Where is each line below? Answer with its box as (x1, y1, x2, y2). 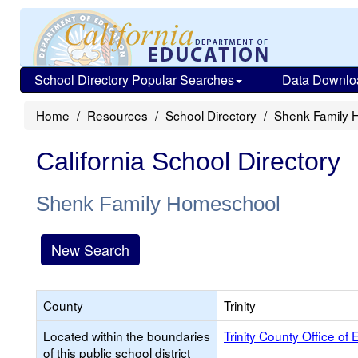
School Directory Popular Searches (34, 70, 234, 89)
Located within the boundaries (43, 327, 210, 344)
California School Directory (36, 147, 340, 176)
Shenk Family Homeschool (36, 192, 280, 216)
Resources (87, 106, 148, 124)
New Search (51, 239, 129, 260)
